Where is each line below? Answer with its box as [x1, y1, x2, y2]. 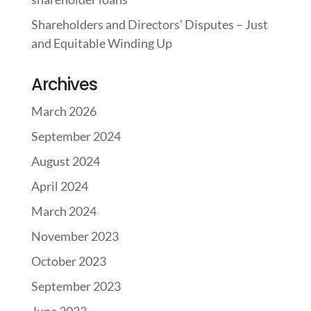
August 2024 [31, 153, 100, 169]
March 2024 [31, 203, 96, 219]
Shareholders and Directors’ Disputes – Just [31, 17, 268, 32]
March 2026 [31, 103, 96, 119]
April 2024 [31, 178, 88, 194]
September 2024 [31, 128, 121, 144]
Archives [31, 73, 97, 96]
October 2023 [31, 253, 106, 269]
